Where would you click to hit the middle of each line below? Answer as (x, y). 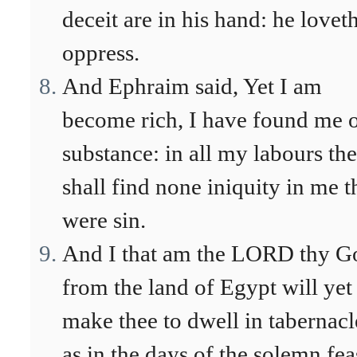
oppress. (101, 53)
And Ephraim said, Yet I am (192, 86)
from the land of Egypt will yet (207, 287)
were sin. (104, 220)
